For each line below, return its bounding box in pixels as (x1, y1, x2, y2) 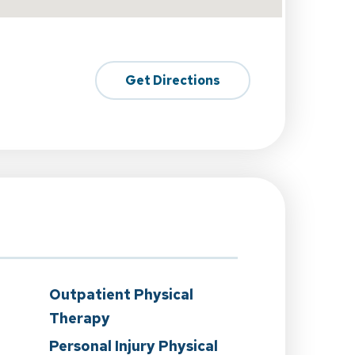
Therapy (49, 309, 110, 327)
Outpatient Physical (49, 285, 193, 303)
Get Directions (125, 71, 220, 89)
